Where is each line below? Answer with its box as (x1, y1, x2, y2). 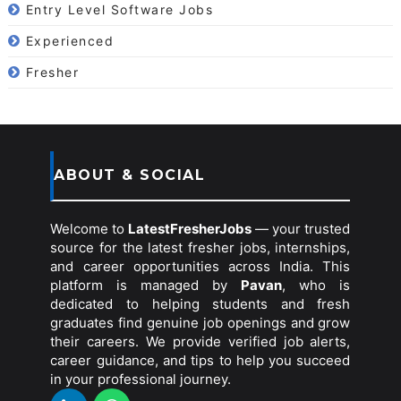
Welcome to (50, 220, 129, 238)
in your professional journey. (50, 371, 232, 388)
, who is (282, 277, 351, 294)
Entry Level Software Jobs (25, 2, 214, 18)
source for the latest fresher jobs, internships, (50, 239, 351, 257)
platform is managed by (50, 277, 242, 294)
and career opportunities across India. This (50, 258, 351, 276)
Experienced (25, 33, 115, 49)
